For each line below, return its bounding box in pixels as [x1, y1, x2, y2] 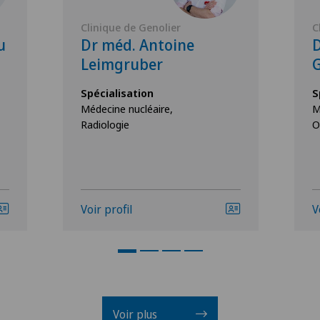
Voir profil [81, 201, 132, 218]
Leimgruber [81, 54, 163, 75]
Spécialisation [81, 86, 154, 101]
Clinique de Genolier [81, 20, 181, 35]
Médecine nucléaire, [81, 101, 173, 116]
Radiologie [81, 117, 129, 132]
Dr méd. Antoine [81, 35, 194, 56]
